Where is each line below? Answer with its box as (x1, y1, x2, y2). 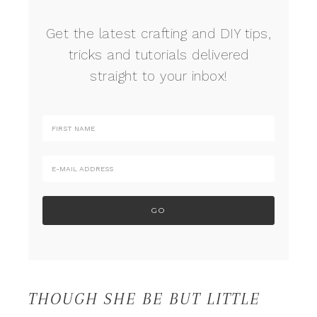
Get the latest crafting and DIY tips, (45, 25, 272, 42)
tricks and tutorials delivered (68, 47, 249, 63)
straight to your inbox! (90, 68, 227, 84)
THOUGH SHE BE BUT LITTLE (28, 289, 260, 308)
